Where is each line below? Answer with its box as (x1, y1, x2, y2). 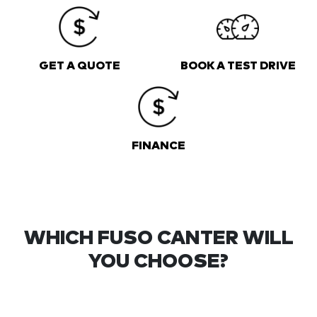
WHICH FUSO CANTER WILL (23, 228, 294, 248)
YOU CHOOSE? (88, 251, 229, 272)
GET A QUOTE (38, 59, 120, 71)
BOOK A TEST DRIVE (180, 59, 296, 71)
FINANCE (132, 139, 185, 151)
